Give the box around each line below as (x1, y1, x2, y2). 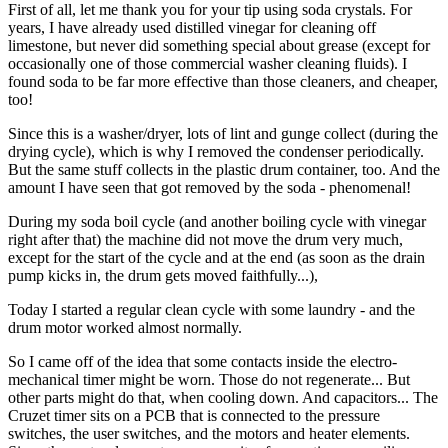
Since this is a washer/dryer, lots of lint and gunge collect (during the (8, 124, 438, 142)
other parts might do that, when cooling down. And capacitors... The (8, 388, 438, 406)
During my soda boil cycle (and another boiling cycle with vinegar (8, 212, 426, 230)
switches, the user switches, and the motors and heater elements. (8, 424, 410, 442)
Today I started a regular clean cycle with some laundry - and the (8, 300, 415, 318)
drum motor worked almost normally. (8, 318, 242, 336)
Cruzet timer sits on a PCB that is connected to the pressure (8, 406, 380, 424)
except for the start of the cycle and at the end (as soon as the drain (8, 248, 425, 266)
